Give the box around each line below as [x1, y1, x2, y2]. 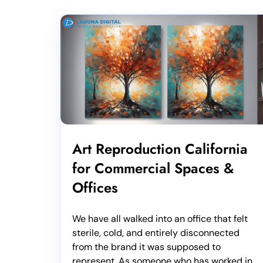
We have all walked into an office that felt [72, 213, 248, 225]
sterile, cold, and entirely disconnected [72, 227, 240, 240]
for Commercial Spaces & [72, 158, 234, 179]
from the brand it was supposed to [72, 241, 221, 254]
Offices [72, 177, 118, 198]
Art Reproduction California [72, 139, 248, 160]
